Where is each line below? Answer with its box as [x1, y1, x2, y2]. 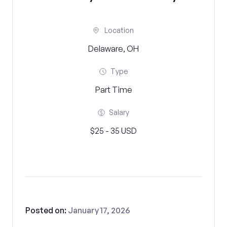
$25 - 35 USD [90, 126, 137, 136]
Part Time [95, 85, 132, 95]
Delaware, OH [88, 44, 139, 54]
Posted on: [25, 205, 68, 215]
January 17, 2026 [68, 205, 130, 215]
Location [104, 26, 134, 34]
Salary [109, 108, 129, 117]
